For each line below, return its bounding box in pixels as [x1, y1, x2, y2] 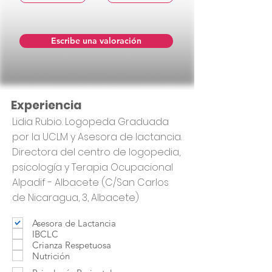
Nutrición [32, 250, 70, 262]
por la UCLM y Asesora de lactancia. [12, 130, 182, 144]
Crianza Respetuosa [32, 239, 111, 251]
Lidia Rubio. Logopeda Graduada [12, 115, 169, 129]
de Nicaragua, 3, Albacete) [12, 191, 139, 205]
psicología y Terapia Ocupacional [12, 160, 173, 174]
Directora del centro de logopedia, [12, 145, 180, 159]
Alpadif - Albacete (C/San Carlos [12, 175, 169, 189]
